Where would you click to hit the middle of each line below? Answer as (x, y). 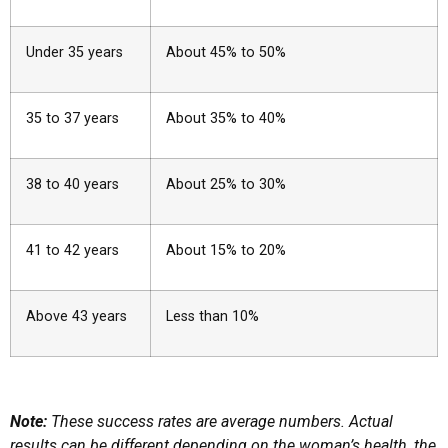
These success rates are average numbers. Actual (220, 422)
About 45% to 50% (226, 52)
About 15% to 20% (226, 250)
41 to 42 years (72, 250)
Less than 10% (212, 316)
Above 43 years (76, 316)
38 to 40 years (72, 184)
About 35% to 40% (226, 118)
